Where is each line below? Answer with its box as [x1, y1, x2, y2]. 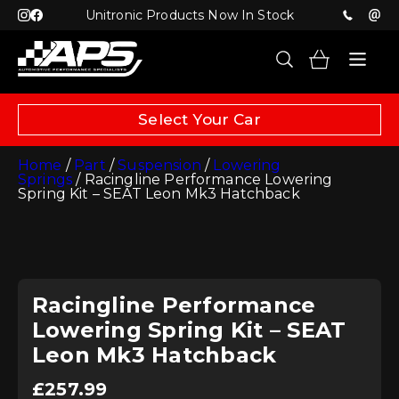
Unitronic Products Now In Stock [85, 7, 295, 23]
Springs [18, 171, 73, 188]
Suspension [118, 157, 201, 174]
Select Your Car [138, 110, 261, 128]
